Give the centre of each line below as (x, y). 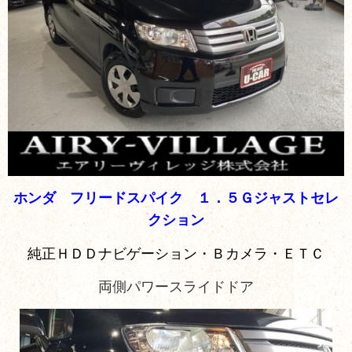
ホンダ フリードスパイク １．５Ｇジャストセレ (176, 198)
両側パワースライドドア (176, 287)
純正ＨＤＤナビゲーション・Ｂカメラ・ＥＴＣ (176, 253)
